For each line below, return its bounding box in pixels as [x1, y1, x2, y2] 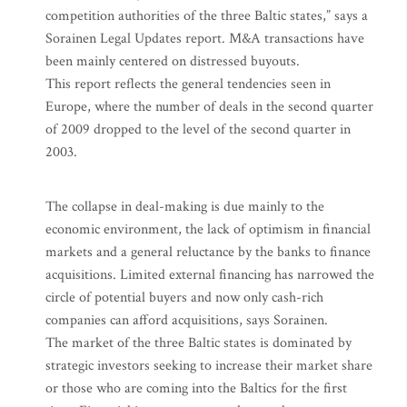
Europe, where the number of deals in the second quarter [45, 97, 373, 116]
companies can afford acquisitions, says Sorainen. [45, 311, 328, 330]
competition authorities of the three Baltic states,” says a [45, 6, 368, 25]
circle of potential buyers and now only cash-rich [45, 288, 323, 307]
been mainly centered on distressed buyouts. [45, 52, 300, 71]
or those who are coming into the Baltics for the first [45, 379, 347, 398]
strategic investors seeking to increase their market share [45, 356, 372, 375]
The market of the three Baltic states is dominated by [45, 333, 352, 352]
